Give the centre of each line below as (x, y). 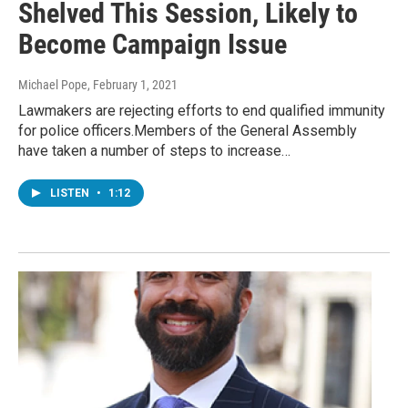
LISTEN (71, 194)
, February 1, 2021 (133, 85)
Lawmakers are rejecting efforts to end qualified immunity (202, 111)
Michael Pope (53, 85)
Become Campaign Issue (153, 45)
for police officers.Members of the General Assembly (188, 131)
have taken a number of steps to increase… (154, 151)
